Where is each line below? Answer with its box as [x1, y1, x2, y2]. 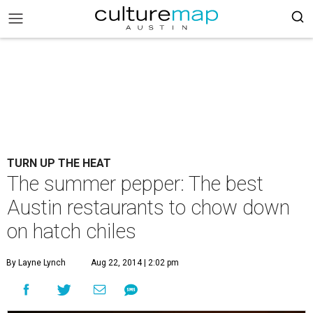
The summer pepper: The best [7, 172, 263, 196]
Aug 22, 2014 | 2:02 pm [91, 258, 179, 268]
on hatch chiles [7, 219, 136, 243]
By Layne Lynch [6, 258, 66, 268]
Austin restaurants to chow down [7, 196, 290, 219]
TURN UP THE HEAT [7, 156, 111, 170]
